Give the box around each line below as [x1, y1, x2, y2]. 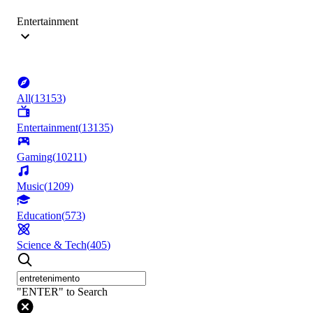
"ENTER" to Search [17, 286, 108, 298]
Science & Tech [17, 239, 87, 252]
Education [17, 210, 61, 222]
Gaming [17, 151, 52, 163]
